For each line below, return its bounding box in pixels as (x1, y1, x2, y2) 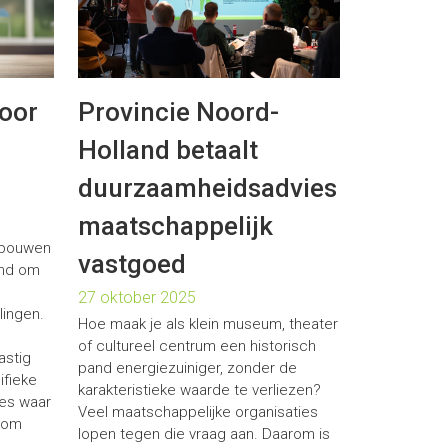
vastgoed (77, 249, 186, 280)
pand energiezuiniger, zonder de (77, 359, 297, 378)
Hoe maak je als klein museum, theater (77, 315, 338, 334)
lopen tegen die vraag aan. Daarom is (77, 425, 330, 444)
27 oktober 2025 (77, 288, 196, 308)
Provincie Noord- (77, 97, 279, 128)
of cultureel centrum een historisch (77, 337, 316, 356)
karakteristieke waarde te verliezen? (77, 381, 321, 400)
